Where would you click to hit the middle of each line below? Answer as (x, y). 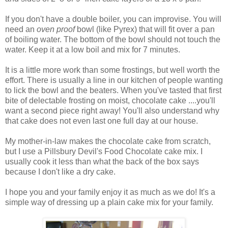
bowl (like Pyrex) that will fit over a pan (145, 30)
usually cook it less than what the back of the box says (102, 162)
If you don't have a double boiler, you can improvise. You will (113, 19)
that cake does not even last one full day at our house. (102, 121)
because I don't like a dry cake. (60, 172)
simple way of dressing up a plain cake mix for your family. (109, 203)
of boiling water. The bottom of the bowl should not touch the (113, 40)
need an (21, 30)
